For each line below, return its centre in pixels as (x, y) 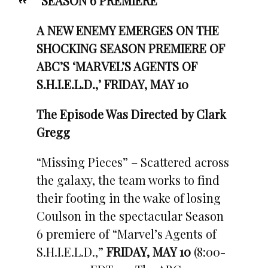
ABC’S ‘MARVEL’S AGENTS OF (117, 66)
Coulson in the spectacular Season (130, 215)
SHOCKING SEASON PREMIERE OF (132, 48)
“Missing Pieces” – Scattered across (133, 162)
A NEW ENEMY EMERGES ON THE (127, 30)
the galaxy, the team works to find (128, 179)
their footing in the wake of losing (128, 197)
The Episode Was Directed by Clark (131, 114)
